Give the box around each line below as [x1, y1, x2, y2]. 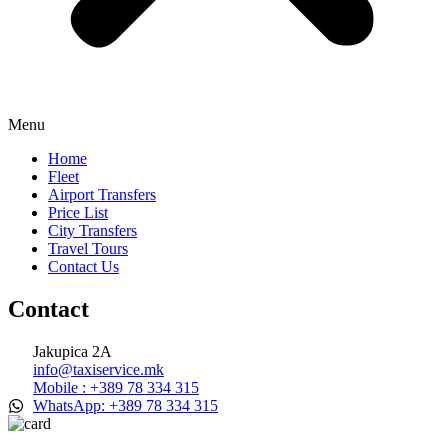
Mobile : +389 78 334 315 [33, 378, 199, 396]
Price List [48, 203, 108, 221]
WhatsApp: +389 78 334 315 [33, 396, 218, 414]
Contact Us [48, 257, 119, 275]
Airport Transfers [48, 185, 156, 203]
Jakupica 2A [33, 342, 112, 360]
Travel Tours [48, 239, 128, 257]
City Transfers [48, 221, 137, 239]
